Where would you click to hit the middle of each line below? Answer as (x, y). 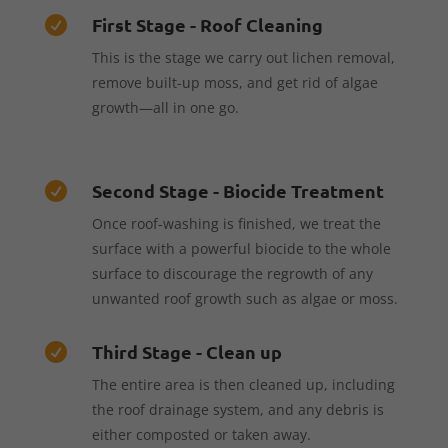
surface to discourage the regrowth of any (232, 273)
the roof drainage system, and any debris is (237, 409)
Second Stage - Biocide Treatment (237, 190)
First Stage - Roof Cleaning (207, 24)
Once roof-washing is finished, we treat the (236, 223)
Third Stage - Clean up (186, 351)
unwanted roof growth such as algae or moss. (244, 298)
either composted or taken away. (201, 434)
